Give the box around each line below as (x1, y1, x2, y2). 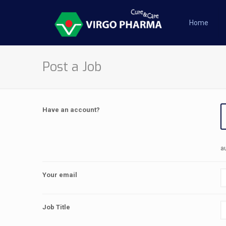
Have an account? (42, 106, 100, 114)
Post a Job (42, 59, 101, 75)
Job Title (42, 203, 70, 211)
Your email (42, 171, 77, 179)
